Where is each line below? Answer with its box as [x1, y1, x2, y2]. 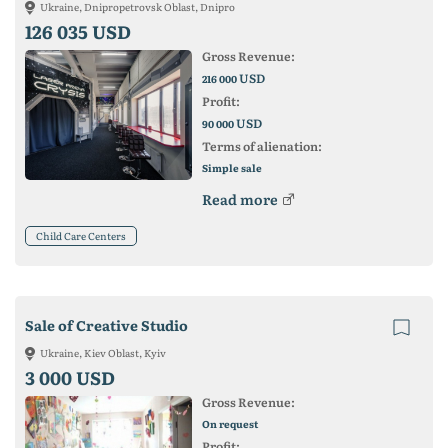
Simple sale [201, 160, 262, 175]
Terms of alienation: [201, 137, 322, 155]
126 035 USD [25, 18, 131, 45]
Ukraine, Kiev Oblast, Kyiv [40, 345, 166, 360]
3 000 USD [25, 364, 115, 391]
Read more [201, 189, 278, 209]
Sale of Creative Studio [25, 315, 188, 335]
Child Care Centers [36, 228, 126, 243]
